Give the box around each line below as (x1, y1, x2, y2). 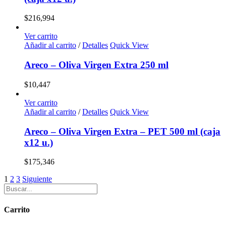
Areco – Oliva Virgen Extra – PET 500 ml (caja (24, 126, 220, 137)
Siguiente (22, 175, 52, 184)
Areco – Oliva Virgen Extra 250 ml (24, 60, 168, 71)
